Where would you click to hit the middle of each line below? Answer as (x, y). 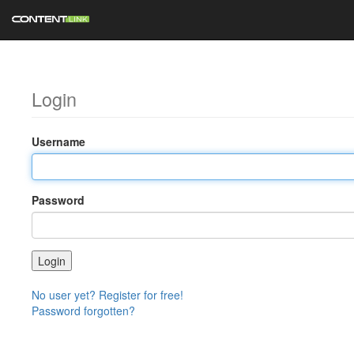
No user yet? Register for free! (107, 295)
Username (58, 141)
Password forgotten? (83, 311)
